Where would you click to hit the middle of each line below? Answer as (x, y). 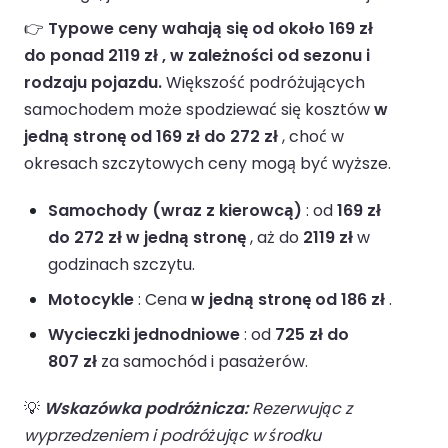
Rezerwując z (300, 409)
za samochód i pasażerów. (202, 362)
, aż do (274, 238)
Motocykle (91, 300)
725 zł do (312, 335)
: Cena (162, 300)
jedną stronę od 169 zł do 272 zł (151, 137)
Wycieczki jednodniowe (144, 335)
